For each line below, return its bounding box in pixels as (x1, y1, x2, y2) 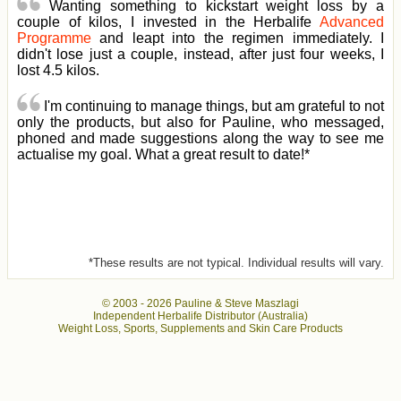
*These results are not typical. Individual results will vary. (89, 256, 384, 270)
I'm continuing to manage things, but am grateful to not (40, 98, 384, 115)
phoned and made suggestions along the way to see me (17, 131, 384, 147)
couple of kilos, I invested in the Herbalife (17, 14, 320, 30)
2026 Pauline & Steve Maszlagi (147, 297, 299, 311)
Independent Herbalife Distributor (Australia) (93, 310, 308, 323)
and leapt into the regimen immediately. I (91, 30, 384, 47)
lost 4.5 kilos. (17, 63, 99, 79)
